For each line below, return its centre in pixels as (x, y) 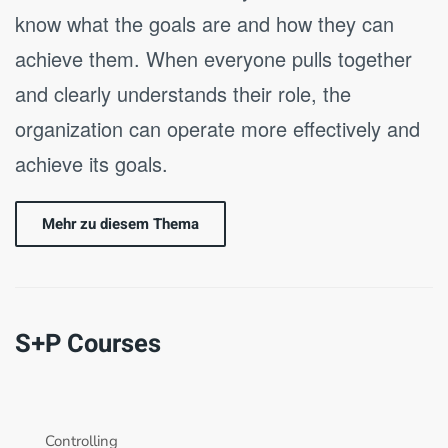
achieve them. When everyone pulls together (213, 59)
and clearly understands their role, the (183, 94)
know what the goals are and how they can (204, 24)
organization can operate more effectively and (217, 129)
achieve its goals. (91, 164)
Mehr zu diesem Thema (120, 224)
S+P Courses (88, 344)
